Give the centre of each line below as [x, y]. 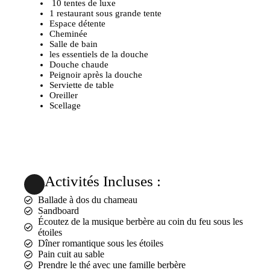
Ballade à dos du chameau [87, 200]
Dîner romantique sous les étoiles [100, 243]
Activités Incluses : [103, 181]
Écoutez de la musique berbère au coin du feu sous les [140, 222]
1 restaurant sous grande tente [106, 14]
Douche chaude [80, 65]
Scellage [66, 106]
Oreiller [64, 96]
